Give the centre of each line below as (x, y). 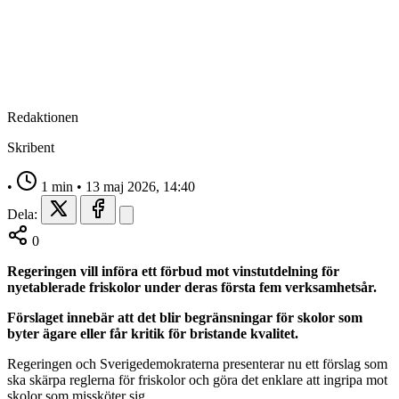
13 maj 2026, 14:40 (140, 186)
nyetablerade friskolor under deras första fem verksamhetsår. (192, 287)
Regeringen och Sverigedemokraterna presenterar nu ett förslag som (197, 363)
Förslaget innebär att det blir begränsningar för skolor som (185, 317)
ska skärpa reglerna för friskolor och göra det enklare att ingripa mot (197, 379)
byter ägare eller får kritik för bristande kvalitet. (155, 333)
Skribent (31, 147)
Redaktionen (43, 117)
